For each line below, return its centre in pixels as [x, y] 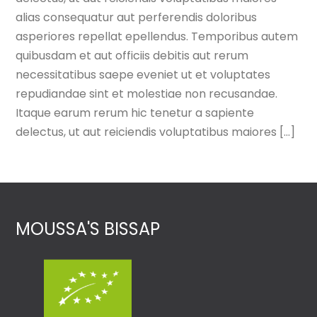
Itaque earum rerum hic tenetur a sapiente [135, 113]
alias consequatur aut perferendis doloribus [137, 17]
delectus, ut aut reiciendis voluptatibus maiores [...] [156, 132]
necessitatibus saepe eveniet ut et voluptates [143, 74]
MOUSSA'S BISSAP [88, 229]
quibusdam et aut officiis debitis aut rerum [132, 55]
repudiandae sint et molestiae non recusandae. [147, 93]
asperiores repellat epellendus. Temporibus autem [157, 36]
